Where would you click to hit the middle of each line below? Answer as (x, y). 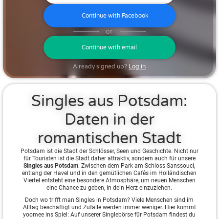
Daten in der (109, 120)
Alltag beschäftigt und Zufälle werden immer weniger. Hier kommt (109, 208)
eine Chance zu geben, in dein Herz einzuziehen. (109, 188)
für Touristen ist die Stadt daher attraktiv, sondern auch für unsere (109, 159)
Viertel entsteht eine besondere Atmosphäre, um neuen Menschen (109, 181)
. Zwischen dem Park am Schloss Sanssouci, (137, 166)
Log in (137, 67)
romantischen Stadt (109, 139)
